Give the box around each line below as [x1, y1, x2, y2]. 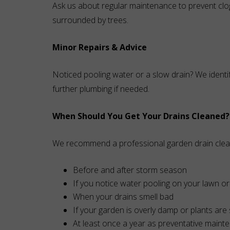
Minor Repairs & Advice [52, 42, 147, 53]
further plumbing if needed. [52, 83, 149, 94]
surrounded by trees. [52, 14, 128, 26]
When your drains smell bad [73, 191, 174, 202]
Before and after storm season [73, 164, 187, 176]
